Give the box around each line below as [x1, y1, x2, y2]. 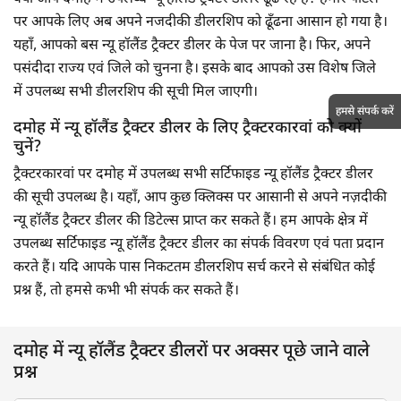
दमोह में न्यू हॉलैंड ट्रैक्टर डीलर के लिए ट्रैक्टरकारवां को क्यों [13, 117, 362, 139]
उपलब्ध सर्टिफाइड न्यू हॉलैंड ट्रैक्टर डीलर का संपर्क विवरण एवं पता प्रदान [13, 235, 384, 254]
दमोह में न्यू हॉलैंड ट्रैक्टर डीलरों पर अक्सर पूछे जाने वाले [13, 339, 370, 363]
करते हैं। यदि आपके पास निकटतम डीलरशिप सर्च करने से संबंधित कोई [13, 258, 375, 277]
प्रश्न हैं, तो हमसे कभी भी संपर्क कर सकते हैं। [13, 281, 239, 301]
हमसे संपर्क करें [336, 104, 394, 119]
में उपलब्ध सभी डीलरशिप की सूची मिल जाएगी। [13, 82, 258, 102]
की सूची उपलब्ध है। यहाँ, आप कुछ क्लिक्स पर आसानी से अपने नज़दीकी [13, 188, 387, 208]
